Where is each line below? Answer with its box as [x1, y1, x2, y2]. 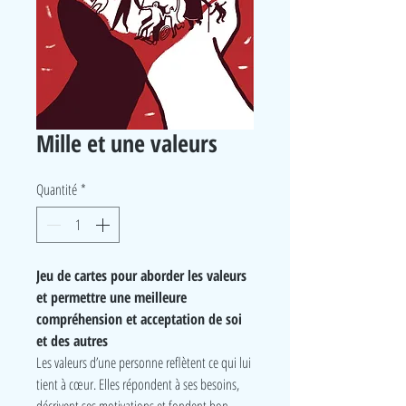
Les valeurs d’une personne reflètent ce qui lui [36, 353, 251, 372]
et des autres [36, 331, 108, 351]
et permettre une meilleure [36, 287, 187, 307]
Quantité [36, 179, 77, 199]
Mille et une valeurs [36, 127, 217, 159]
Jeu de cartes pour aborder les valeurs [36, 266, 246, 285]
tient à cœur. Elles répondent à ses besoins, [36, 374, 239, 394]
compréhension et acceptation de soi [36, 309, 242, 329]
